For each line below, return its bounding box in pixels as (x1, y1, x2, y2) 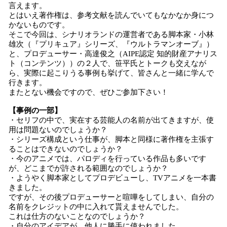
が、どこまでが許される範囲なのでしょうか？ (9, 164, 168, 172)
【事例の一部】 (9, 106, 62, 115)
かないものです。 (9, 21, 69, 29)
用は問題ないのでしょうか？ (9, 126, 107, 134)
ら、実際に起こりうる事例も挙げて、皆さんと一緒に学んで (9, 69, 214, 77)
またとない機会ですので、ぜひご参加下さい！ (9, 88, 168, 96)
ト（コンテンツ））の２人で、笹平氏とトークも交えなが (9, 59, 206, 67)
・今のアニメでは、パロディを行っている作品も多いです (9, 155, 206, 163)
